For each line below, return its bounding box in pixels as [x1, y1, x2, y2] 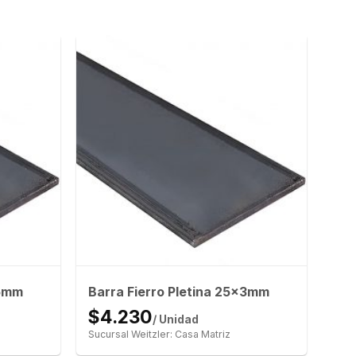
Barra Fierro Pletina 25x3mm [87, 284, 269, 300]
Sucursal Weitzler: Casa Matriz [87, 328, 230, 341]
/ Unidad [152, 313, 199, 327]
